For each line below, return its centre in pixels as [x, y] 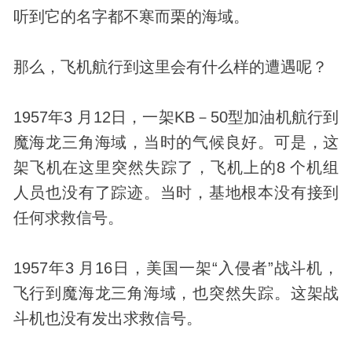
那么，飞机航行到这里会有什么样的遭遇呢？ [170, 66]
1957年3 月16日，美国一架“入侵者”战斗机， [176, 268]
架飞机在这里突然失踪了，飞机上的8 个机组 [176, 167]
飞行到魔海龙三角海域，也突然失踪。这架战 [176, 293]
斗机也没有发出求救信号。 [107, 318]
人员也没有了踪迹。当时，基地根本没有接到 [176, 192]
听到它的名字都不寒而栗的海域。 [131, 16]
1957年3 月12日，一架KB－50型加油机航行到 [176, 117]
